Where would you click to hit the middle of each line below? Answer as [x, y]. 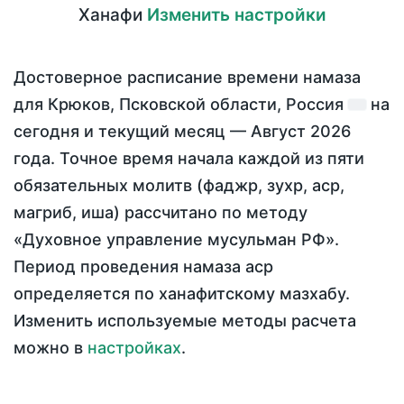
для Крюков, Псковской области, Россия [181, 104]
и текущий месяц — [165, 131]
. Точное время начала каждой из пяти [207, 158]
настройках [134, 348]
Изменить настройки [236, 15]
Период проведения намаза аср [143, 266]
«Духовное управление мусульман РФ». [176, 239]
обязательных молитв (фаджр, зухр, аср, [179, 185]
